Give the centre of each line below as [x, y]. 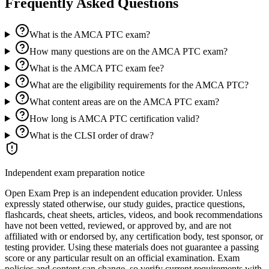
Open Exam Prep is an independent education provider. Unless [123, 193]
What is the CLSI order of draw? [91, 135]
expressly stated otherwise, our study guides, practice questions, [125, 204]
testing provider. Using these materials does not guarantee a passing [132, 247]
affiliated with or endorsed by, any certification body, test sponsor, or [134, 236]
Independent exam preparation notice [75, 172]
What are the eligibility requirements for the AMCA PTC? [139, 85]
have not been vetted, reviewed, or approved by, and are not [118, 225]
